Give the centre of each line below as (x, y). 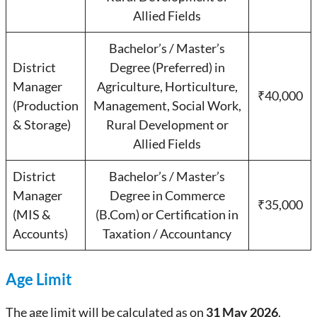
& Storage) (42, 125)
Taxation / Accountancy (167, 234)
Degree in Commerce (167, 195)
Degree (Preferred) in (167, 67)
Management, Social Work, (167, 105)
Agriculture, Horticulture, (167, 86)
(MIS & (32, 214)
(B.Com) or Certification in (167, 214)
